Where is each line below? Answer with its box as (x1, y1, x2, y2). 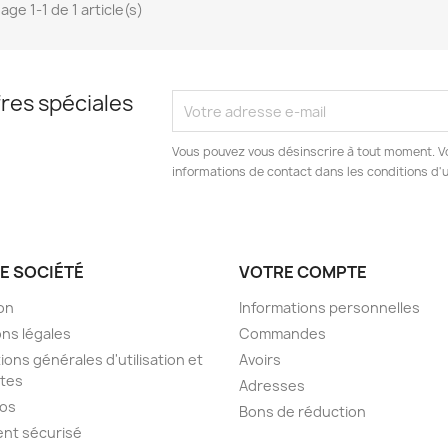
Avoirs (239, 350, 281, 370)
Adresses (239, 376, 305, 396)
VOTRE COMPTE (239, 261, 367, 284)
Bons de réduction (239, 402, 366, 422)
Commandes (239, 324, 326, 344)
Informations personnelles (239, 298, 420, 318)
